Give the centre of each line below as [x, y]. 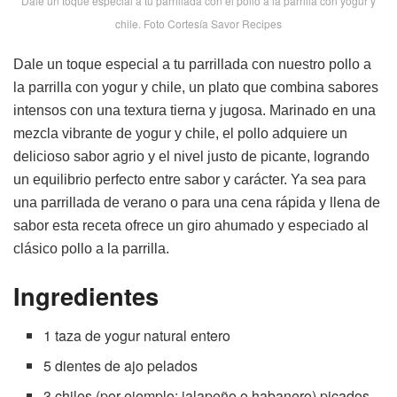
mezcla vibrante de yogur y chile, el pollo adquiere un [180, 133]
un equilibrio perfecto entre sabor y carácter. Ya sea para [190, 179]
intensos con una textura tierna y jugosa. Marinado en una [195, 110]
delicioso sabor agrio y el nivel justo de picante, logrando [191, 156]
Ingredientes [86, 296]
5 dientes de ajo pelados [121, 365]
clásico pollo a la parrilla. [91, 248]
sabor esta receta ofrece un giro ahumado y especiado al [191, 225]
